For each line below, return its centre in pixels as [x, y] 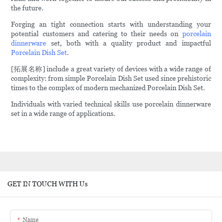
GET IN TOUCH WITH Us [48, 184]
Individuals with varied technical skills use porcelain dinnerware [111, 104]
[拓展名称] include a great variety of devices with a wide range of [111, 69]
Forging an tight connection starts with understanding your [111, 25]
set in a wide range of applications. [63, 114]
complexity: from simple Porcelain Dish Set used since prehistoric [111, 79]
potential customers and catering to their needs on [97, 34]
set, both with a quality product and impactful [129, 43]
